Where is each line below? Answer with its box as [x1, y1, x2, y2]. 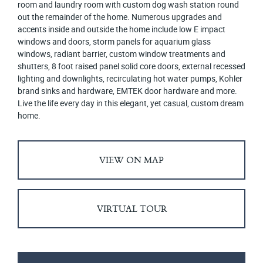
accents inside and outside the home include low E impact [18, 23, 225, 35]
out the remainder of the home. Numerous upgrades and [18, 11, 222, 23]
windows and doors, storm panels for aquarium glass [18, 36, 211, 48]
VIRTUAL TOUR [96, 201, 167, 216]
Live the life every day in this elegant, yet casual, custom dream [18, 97, 244, 109]
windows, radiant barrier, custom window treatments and [18, 48, 225, 60]
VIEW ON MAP [99, 153, 164, 167]
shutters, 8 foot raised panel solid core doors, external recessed [18, 60, 245, 72]
